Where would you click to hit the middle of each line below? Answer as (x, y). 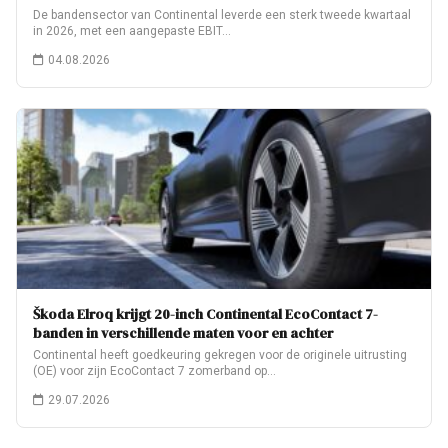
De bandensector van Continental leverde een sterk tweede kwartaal (222, 15)
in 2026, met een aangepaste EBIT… (132, 31)
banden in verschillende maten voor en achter (183, 333)
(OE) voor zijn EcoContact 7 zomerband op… (154, 371)
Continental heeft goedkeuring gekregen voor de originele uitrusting (220, 355)
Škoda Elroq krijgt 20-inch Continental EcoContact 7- (205, 314)
